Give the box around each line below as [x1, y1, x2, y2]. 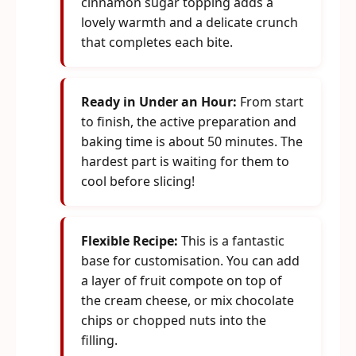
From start [237, 93, 304, 110]
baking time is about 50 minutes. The [81, 133, 303, 150]
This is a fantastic [178, 232, 284, 250]
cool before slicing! [81, 172, 195, 190]
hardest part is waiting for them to [81, 153, 289, 170]
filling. [81, 331, 118, 349]
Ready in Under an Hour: [81, 93, 237, 110]
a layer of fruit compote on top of [81, 272, 282, 289]
